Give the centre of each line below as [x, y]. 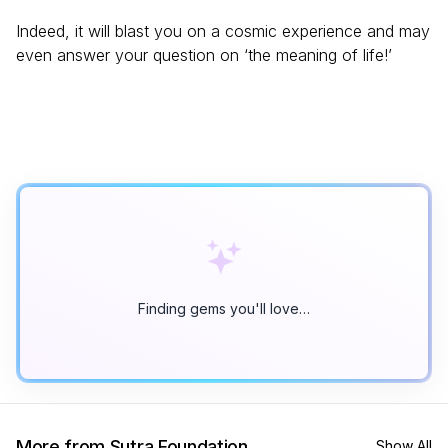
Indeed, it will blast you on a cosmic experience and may [223, 30]
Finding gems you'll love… [224, 308]
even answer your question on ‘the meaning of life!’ [204, 54]
